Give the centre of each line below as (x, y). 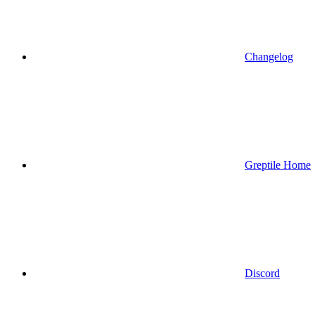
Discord (262, 273)
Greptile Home (278, 165)
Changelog (269, 56)
